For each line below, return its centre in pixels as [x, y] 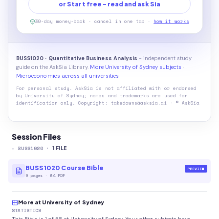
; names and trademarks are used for [136, 96]
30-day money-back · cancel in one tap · [93, 21]
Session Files [36, 137]
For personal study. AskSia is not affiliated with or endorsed [107, 88]
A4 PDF [57, 175]
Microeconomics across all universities [67, 76]
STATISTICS [27, 210]
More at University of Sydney [61, 202]
